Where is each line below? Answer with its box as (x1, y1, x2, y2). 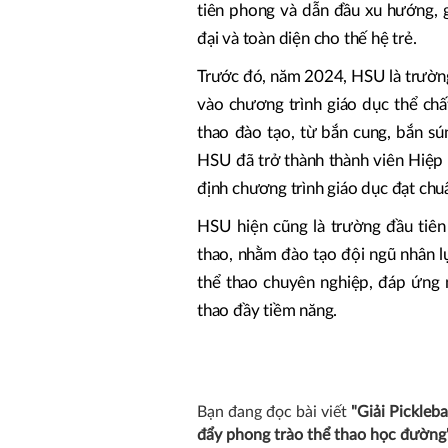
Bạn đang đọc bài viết (197, 403, 351, 420)
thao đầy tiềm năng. (197, 301, 338, 319)
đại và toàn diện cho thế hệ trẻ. (197, 29, 417, 47)
